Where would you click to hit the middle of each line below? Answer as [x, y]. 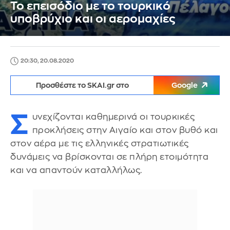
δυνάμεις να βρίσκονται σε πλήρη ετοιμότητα [109, 157]
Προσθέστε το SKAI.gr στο [82, 85]
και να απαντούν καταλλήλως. [76, 170]
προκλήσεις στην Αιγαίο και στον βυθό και [125, 130]
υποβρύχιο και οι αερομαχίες [93, 19]
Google [185, 85]
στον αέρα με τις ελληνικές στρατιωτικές [100, 143]
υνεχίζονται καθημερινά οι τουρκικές [113, 117]
